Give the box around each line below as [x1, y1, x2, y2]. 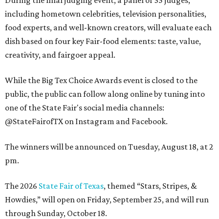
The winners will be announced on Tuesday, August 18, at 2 [5, 142, 213, 152]
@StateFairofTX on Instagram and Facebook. [5, 116, 168, 126]
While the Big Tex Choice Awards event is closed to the [5, 75, 197, 85]
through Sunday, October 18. [5, 208, 107, 218]
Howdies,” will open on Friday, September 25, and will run [5, 195, 209, 204]
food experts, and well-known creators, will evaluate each [5, 22, 212, 32]
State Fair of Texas [39, 181, 104, 191]
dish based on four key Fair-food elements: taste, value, [5, 36, 201, 46]
